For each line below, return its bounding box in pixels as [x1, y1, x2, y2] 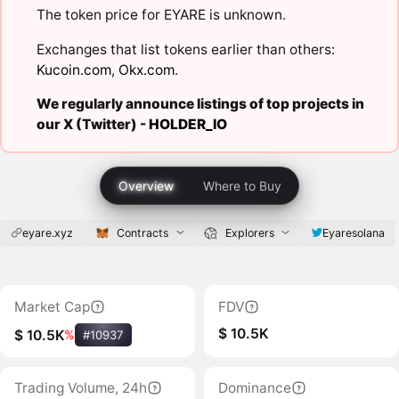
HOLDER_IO [148, 116, 227, 134]
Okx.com [118, 61, 175, 78]
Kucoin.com [36, 61, 111, 78]
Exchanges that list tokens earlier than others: [36, 40, 335, 58]
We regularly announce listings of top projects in [36, 95, 364, 113]
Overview [118, 177, 174, 193]
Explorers [224, 225, 274, 240]
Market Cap [13, 297, 90, 315]
